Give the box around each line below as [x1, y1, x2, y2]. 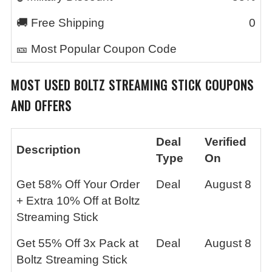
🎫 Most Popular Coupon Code [16, 42, 177, 55]
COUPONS [205, 76, 254, 94]
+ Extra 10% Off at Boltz [16, 194, 140, 207]
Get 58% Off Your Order [16, 178, 140, 191]
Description [16, 143, 81, 156]
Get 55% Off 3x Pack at [16, 237, 138, 250]
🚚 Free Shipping [16, 16, 104, 29]
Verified [205, 135, 246, 148]
